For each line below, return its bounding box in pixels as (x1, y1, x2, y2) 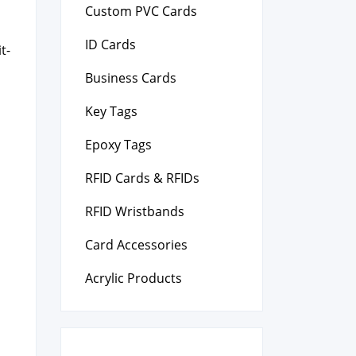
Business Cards (85, 69, 176, 87)
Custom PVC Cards (85, 2, 197, 20)
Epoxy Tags (85, 136, 152, 153)
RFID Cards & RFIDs (85, 169, 199, 187)
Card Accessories (85, 236, 188, 253)
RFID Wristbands (85, 203, 184, 220)
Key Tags (85, 103, 137, 120)
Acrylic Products (85, 269, 182, 287)
